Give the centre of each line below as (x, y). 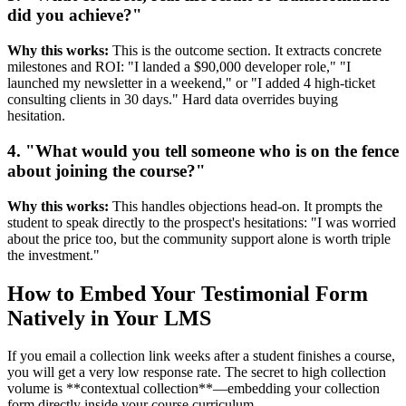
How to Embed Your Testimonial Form (188, 293)
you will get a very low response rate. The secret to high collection (197, 372)
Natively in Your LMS (109, 318)
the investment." (53, 255)
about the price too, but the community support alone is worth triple (199, 238)
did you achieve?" (75, 15)
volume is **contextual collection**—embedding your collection (193, 389)
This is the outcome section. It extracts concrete (245, 51)
